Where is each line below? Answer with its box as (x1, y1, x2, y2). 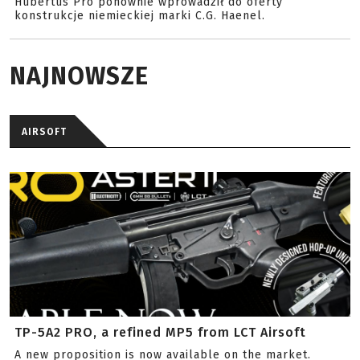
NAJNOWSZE (10, 62, 149, 91)
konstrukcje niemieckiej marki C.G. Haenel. (14, 9, 265, 22)
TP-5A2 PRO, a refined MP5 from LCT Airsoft (14, 325, 306, 340)
